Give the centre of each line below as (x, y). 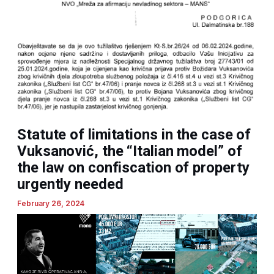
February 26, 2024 (51, 204)
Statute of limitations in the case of (134, 135)
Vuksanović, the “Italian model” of (130, 151)
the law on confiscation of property (133, 168)
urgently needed (70, 184)
